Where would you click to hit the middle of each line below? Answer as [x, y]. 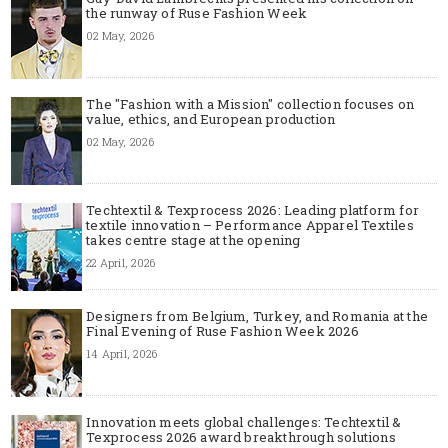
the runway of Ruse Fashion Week [197, 12]
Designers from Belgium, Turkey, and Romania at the [257, 315]
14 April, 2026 [122, 353]
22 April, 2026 [121, 262]
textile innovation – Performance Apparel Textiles [250, 224]
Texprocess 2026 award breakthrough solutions [241, 436]
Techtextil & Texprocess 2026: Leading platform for [252, 209]
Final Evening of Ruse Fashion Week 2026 [222, 330]
